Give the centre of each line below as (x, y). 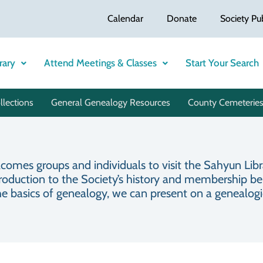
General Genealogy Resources (110, 103)
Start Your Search (222, 63)
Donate (182, 18)
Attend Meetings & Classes (100, 63)
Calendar (125, 18)
